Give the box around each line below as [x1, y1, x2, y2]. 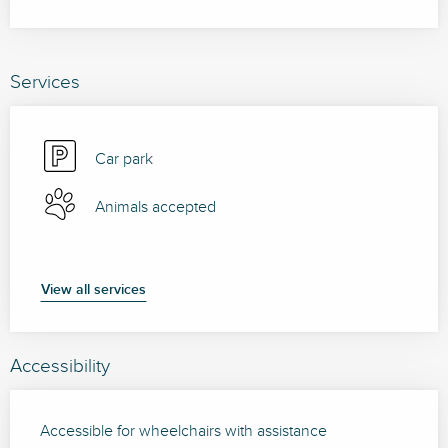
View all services [41, 281, 146, 299]
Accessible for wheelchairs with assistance [40, 422, 327, 442]
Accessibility [10, 355, 110, 378]
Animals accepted [95, 198, 216, 218]
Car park [95, 150, 153, 170]
